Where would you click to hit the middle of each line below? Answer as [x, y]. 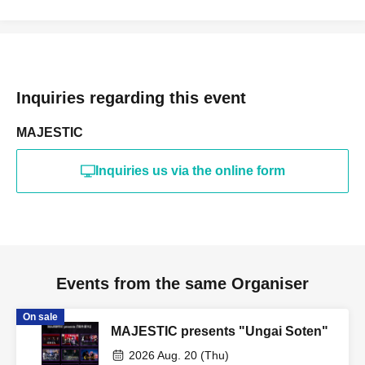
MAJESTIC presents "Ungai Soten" [220, 331]
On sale [40, 317]
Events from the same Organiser [182, 283]
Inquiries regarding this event [131, 97]
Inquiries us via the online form [190, 170]
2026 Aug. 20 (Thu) [179, 355]
